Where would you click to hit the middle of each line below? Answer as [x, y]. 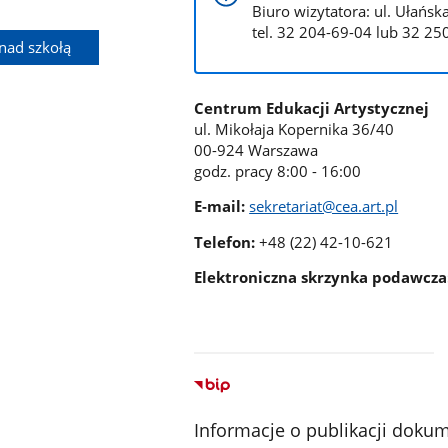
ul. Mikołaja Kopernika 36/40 [294, 128]
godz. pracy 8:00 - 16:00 [278, 170]
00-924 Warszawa [256, 149]
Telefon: [227, 241]
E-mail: [222, 206]
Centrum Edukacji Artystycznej [312, 107]
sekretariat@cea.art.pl [324, 206]
